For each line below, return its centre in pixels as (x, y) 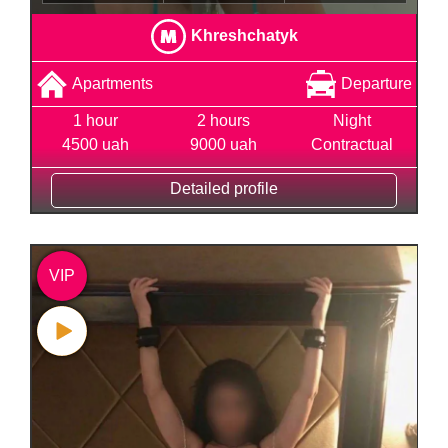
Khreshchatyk (244, 35)
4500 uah (96, 144)
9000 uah (224, 144)
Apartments (112, 83)
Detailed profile (224, 188)
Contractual (352, 144)
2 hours (224, 120)
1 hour (96, 120)
